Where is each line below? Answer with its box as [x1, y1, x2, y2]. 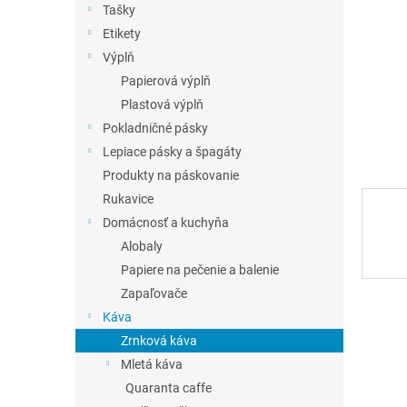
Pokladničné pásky [103, 121, 208, 135]
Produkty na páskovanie [103, 168, 239, 183]
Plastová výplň [121, 97, 203, 112]
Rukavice [103, 192, 154, 206]
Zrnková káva [121, 333, 197, 348]
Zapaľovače [121, 286, 187, 301]
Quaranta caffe [125, 381, 212, 395]
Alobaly [121, 239, 163, 253]
